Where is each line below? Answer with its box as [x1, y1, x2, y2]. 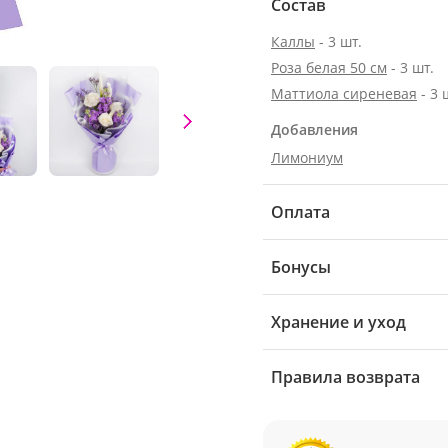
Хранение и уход [271, 311, 406, 333]
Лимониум [271, 148, 343, 167]
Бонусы [271, 256, 331, 278]
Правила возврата [271, 366, 420, 388]
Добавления [271, 120, 358, 139]
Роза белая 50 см [271, 58, 387, 77]
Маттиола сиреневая [271, 84, 417, 103]
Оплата [271, 201, 330, 223]
